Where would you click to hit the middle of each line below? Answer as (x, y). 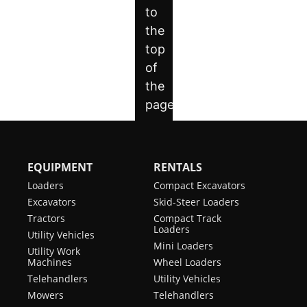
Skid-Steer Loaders (196, 202)
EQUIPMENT (60, 167)
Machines (50, 262)
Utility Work (54, 251)
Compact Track (187, 218)
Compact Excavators (199, 185)
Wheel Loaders (187, 262)
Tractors (46, 218)
